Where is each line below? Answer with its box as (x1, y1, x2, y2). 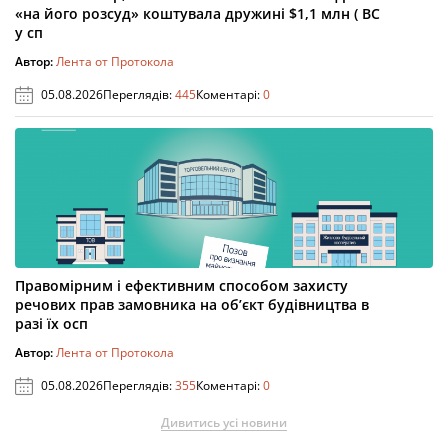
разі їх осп (15, 314, 88, 333)
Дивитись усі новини (161, 414, 287, 431)
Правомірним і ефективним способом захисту (15, 276, 348, 295)
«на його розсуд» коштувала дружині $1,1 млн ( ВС (15, 4, 380, 23)
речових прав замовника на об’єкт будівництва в (15, 295, 369, 314)
